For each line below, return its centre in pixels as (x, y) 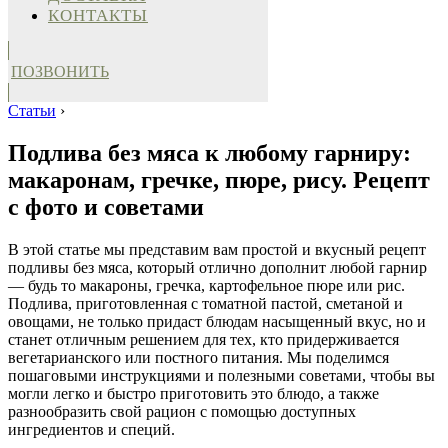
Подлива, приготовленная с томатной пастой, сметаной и (205, 303)
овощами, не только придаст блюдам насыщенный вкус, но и (217, 321)
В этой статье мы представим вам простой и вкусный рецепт (217, 249)
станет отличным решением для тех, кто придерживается (203, 339)
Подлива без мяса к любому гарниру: (209, 152)
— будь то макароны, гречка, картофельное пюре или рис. (206, 285)
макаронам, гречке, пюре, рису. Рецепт (219, 179)
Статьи (32, 110)
